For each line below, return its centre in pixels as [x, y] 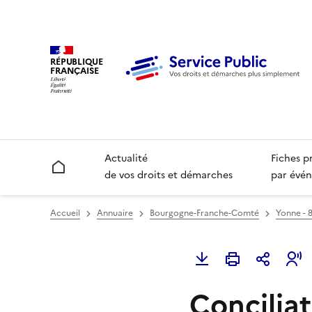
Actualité [126, 159]
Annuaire [115, 213]
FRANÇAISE [75, 70]
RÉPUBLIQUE [77, 61]
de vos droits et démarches [169, 175]
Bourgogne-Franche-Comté [204, 213]
